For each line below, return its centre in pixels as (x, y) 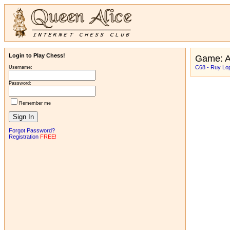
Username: (21, 67)
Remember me (35, 103)
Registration (24, 137)
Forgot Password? (32, 130)
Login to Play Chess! (37, 55)
